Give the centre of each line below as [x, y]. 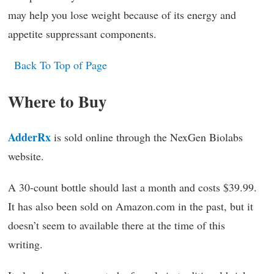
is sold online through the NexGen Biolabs [148, 137]
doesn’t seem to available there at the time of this [117, 225]
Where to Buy [57, 101]
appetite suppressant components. [82, 34]
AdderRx [29, 137]
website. [26, 156]
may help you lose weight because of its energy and [122, 15]
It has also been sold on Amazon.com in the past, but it [131, 206]
